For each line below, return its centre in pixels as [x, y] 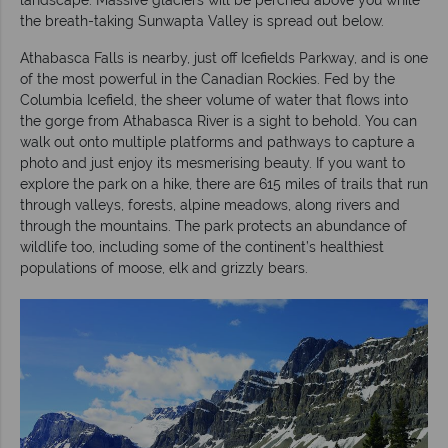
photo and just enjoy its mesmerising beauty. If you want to [212, 162]
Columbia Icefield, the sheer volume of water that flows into [214, 99]
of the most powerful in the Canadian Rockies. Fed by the [207, 78]
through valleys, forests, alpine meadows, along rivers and [210, 204]
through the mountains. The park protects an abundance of [213, 225]
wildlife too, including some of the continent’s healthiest [202, 246]
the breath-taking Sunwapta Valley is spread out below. [202, 20]
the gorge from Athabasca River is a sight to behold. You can [218, 120]
